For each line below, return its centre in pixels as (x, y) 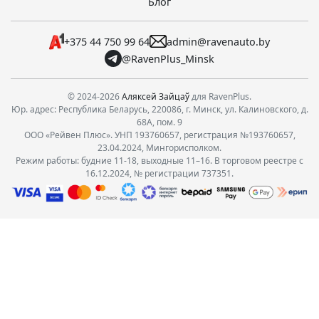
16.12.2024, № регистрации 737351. (159, 173)
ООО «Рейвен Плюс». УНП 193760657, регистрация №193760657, (159, 135)
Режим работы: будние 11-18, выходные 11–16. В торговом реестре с (159, 161)
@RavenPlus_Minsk (168, 58)
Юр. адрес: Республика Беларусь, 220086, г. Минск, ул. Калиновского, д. (159, 109)
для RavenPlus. (220, 96)
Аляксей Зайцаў (156, 96)
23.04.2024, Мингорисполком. (159, 148)
